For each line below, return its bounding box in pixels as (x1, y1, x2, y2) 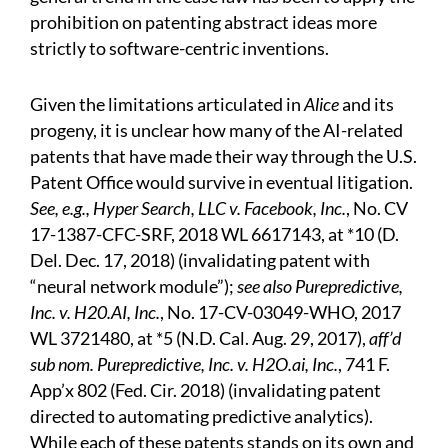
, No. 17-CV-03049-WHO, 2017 (160, 301, 401, 324)
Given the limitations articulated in (30, 93, 304, 116)
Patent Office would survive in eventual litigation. (30, 171, 413, 194)
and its (339, 93, 394, 116)
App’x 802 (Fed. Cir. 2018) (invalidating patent (30, 379, 381, 402)
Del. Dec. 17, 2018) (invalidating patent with (30, 249, 370, 272)
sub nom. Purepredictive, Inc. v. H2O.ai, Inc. (30, 353, 338, 376)
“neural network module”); (30, 275, 237, 298)
